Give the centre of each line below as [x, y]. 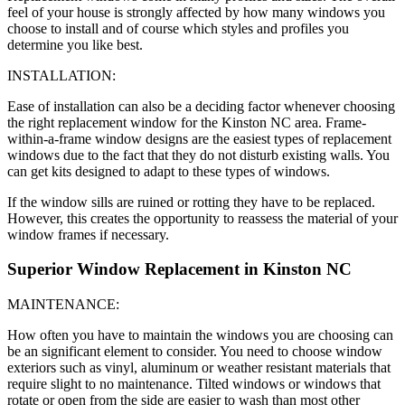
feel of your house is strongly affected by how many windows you [196, 12]
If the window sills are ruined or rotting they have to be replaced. [191, 202]
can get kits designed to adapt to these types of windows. [169, 171]
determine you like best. [75, 44]
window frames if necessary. [88, 234]
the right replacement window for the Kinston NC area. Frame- [187, 122]
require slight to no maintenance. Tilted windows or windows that [194, 384]
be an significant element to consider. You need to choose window [195, 352]
